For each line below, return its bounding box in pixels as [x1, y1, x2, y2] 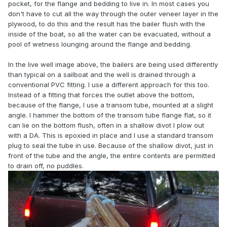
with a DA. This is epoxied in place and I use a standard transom [8, 131, 213, 140]
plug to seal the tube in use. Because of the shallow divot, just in [8, 141, 213, 150]
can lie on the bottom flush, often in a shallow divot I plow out [8, 121, 204, 130]
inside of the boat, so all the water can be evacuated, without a [8, 30, 211, 39]
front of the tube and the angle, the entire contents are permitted [8, 152, 215, 160]
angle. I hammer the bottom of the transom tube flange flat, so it [8, 111, 211, 120]
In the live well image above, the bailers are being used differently [8, 60, 218, 69]
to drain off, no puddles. [8, 162, 84, 170]
